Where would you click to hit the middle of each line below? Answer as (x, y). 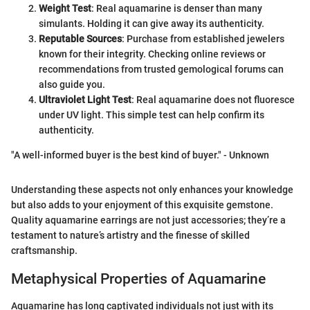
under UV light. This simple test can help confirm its (152, 115)
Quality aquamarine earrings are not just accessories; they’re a (148, 220)
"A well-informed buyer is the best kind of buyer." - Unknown (140, 155)
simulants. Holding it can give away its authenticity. (152, 24)
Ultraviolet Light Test (85, 100)
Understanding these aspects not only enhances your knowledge (152, 190)
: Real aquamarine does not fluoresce (213, 100)
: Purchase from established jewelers (203, 39)
